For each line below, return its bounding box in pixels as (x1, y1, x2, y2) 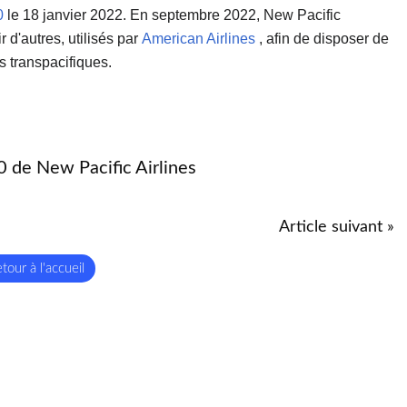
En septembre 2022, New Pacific (126, 6, 341, 23)
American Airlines (142, 30, 255, 46)
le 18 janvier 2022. (4, 6, 126, 23)
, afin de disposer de (255, 30, 389, 46)
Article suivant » (279, 218, 394, 235)
